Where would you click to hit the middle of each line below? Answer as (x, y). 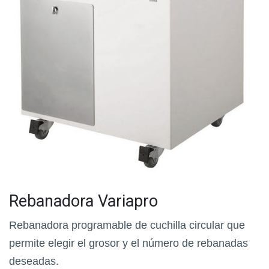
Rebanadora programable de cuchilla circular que (127, 225)
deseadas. (34, 261)
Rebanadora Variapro (86, 201)
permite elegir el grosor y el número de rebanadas (128, 243)
